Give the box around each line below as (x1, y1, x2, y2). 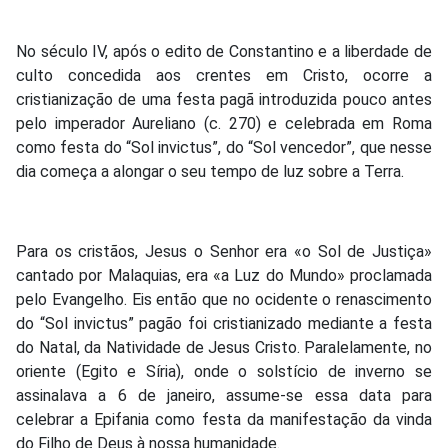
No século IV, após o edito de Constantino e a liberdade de (16, 41, 432, 61)
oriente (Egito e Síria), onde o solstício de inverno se (16, 361, 432, 381)
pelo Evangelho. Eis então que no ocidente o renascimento (16, 289, 432, 309)
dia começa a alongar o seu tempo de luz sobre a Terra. (16, 161, 404, 181)
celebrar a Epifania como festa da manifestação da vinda (16, 409, 432, 429)
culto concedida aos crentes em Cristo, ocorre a (16, 65, 432, 85)
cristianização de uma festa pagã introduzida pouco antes (16, 89, 432, 109)
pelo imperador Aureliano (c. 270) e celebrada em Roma (16, 113, 432, 133)
